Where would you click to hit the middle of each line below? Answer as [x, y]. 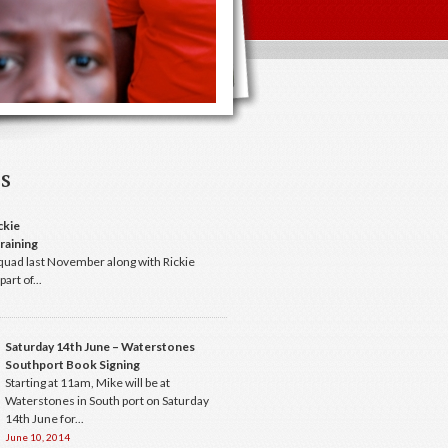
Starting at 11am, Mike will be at [87, 382]
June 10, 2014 [37, 437]
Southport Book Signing [72, 364]
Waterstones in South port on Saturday [107, 400]
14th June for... [44, 418]
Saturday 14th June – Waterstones [100, 346]
